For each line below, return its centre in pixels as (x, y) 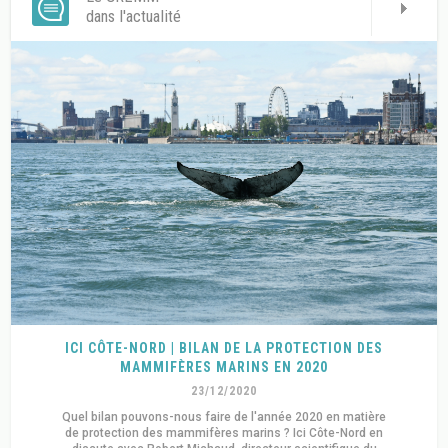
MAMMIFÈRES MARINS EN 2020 (224, 366)
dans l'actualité (134, 17)
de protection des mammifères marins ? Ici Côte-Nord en (224, 432)
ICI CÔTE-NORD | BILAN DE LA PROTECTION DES (224, 347)
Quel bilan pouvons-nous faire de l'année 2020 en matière (224, 416)
